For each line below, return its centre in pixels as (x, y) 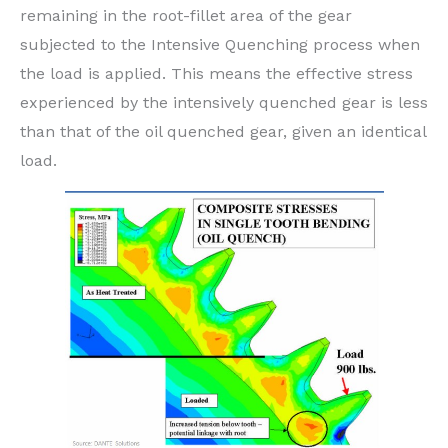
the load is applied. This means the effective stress (216, 73)
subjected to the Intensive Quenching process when (220, 44)
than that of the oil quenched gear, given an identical (223, 131)
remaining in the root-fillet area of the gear (186, 15)
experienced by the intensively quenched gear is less (224, 102)
